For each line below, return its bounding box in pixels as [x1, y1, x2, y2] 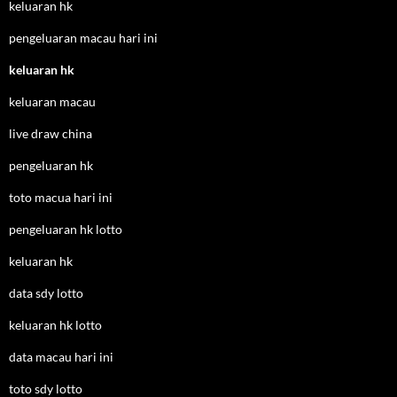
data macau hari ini [9, 349, 113, 364]
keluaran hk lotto [9, 317, 102, 332]
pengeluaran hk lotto [9, 222, 122, 237]
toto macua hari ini [9, 190, 113, 205]
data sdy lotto [9, 285, 83, 300]
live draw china [9, 126, 92, 141]
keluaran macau [9, 94, 96, 109]
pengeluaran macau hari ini [9, 30, 158, 45]
